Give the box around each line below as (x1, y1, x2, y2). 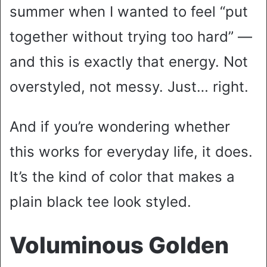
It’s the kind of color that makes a (10, 168, 235, 186)
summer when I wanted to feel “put (10, 3, 248, 21)
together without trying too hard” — (10, 28, 252, 46)
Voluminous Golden (10, 231, 229, 259)
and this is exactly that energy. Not (10, 53, 248, 71)
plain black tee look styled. (10, 193, 191, 211)
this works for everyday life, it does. (10, 143, 253, 161)
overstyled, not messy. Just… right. (10, 78, 249, 96)
